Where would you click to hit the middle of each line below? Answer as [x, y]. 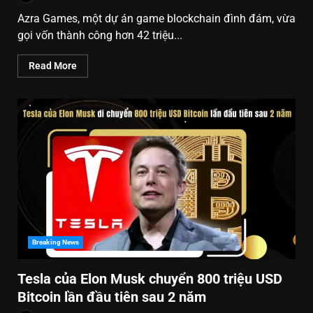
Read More [53, 65]
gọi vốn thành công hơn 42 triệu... [100, 35]
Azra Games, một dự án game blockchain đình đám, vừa [156, 18]
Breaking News [56, 242]
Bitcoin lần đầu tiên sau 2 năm [112, 297]
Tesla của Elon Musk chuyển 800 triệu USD [150, 278]
